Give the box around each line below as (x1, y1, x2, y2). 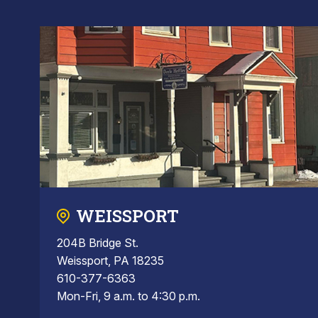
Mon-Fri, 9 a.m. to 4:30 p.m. (57, 289, 200, 304)
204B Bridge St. (57, 236, 138, 251)
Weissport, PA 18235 (57, 253, 164, 268)
